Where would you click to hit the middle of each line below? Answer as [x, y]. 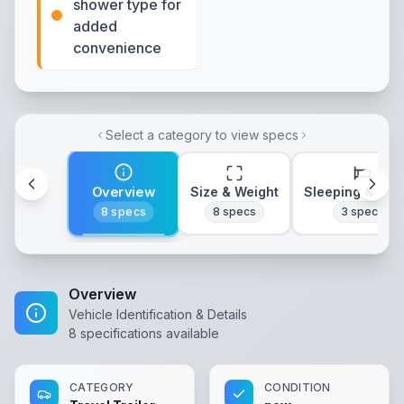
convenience [117, 48]
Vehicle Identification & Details [158, 314]
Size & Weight [234, 192]
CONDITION [298, 387]
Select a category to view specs [202, 135]
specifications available [148, 333]
